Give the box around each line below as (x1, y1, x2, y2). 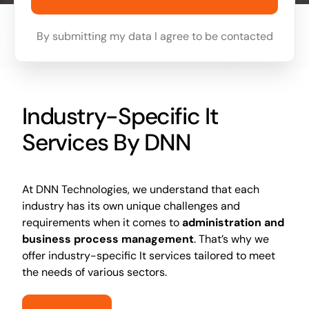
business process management (21, 232, 194, 247)
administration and (181, 215, 284, 230)
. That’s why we (193, 232, 269, 247)
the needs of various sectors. (21, 265, 167, 280)
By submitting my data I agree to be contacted (36, 29, 273, 44)
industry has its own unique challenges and (21, 199, 240, 214)
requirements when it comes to (21, 215, 182, 230)
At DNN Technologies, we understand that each (21, 182, 259, 197)
